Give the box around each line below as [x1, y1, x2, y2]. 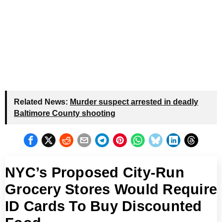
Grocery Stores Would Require [5, 181, 217, 198]
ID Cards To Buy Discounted [5, 198, 202, 215]
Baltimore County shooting [14, 109, 115, 118]
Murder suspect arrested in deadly [70, 98, 198, 107]
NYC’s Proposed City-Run [5, 165, 184, 181]
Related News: [14, 98, 68, 107]
